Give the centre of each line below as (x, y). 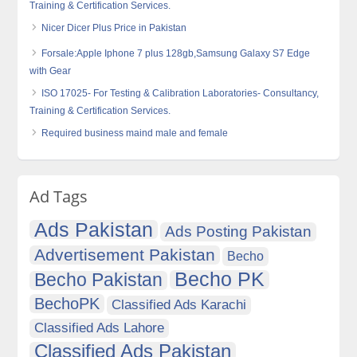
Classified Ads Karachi (179, 305)
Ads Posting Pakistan (239, 231)
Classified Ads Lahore (100, 328)
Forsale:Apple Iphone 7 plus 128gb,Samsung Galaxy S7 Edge (176, 53)
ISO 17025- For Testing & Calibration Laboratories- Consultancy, (180, 93)
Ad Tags (59, 196)
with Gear (51, 71)
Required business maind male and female (135, 133)
